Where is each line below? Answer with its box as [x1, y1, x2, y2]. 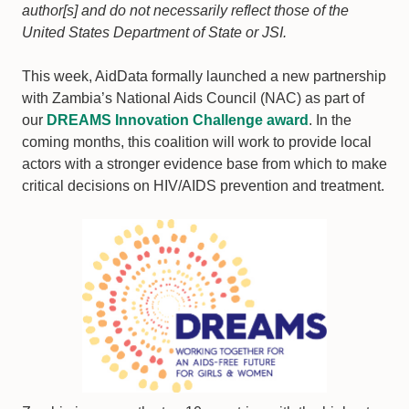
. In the [309, 112, 351, 128]
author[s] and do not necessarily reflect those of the [22, 3, 349, 18]
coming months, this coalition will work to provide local [22, 134, 372, 150]
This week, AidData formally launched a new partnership [22, 68, 386, 84]
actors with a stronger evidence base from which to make [22, 156, 387, 172]
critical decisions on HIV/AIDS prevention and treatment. [22, 178, 384, 194]
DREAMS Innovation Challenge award [47, 112, 309, 128]
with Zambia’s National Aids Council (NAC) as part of [22, 90, 364, 106]
